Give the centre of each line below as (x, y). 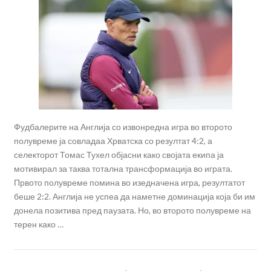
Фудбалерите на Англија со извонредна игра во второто (123, 127)
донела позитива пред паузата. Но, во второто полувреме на (132, 211)
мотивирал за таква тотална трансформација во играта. (123, 169)
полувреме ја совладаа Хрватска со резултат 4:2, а (113, 141)
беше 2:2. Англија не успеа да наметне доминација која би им (134, 197)
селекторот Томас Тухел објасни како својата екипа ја (119, 155)
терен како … (38, 224)
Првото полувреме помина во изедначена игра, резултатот (129, 183)
